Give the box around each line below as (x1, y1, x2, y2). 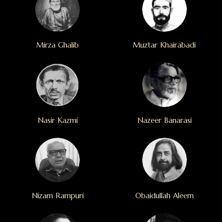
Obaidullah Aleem (135, 191, 194, 201)
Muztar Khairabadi (133, 40, 196, 50)
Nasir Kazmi (37, 115, 78, 125)
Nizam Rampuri (31, 191, 84, 201)
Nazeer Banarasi (137, 115, 192, 125)
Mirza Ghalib (36, 40, 79, 50)
